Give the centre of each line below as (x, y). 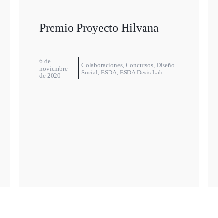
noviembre (53, 69)
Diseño (165, 65)
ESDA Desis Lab (141, 72)
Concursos (139, 65)
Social (89, 72)
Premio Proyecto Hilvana (99, 28)
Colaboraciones (102, 65)
